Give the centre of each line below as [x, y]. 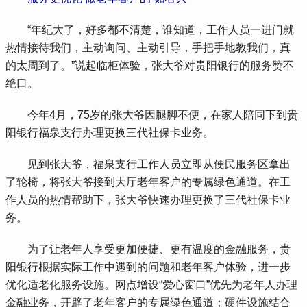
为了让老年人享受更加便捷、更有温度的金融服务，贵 [148, 249]
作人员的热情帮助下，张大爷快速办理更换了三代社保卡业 [148, 199]
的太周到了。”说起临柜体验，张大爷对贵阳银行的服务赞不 [150, 65]
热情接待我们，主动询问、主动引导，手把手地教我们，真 [148, 47]
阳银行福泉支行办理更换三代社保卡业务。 [110, 132]
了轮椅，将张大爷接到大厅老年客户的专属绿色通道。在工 [148, 182]
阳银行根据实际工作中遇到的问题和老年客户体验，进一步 [148, 267]
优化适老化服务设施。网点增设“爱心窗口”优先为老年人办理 [152, 284]
